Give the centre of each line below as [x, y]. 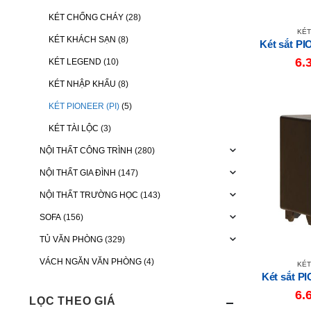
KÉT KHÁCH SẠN [82, 39]
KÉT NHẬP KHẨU [82, 84]
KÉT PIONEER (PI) [84, 106]
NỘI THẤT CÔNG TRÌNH [86, 150]
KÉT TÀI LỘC [73, 128]
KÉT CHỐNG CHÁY [86, 17]
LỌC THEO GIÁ [73, 301]
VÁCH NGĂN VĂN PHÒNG [91, 261]
